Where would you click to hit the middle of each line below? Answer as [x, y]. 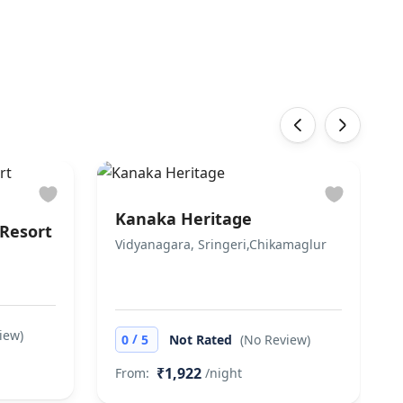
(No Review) [275, 340]
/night [223, 373]
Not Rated [202, 340]
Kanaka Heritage [183, 219]
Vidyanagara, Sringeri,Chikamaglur [220, 244]
